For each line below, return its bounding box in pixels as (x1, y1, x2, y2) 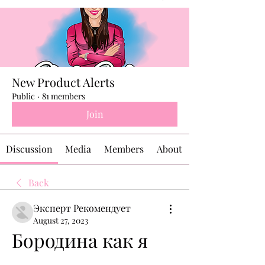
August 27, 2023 (33, 215, 88, 226)
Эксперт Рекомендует (33, 202, 131, 214)
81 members (42, 91, 85, 102)
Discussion (5, 143, 53, 155)
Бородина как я (12, 227, 148, 253)
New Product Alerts (12, 74, 115, 90)
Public (12, 91, 35, 102)
